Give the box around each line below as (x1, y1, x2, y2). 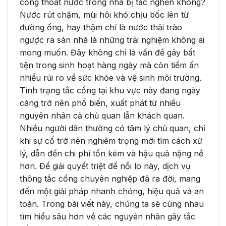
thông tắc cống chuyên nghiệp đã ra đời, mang (20, 173, 200, 184)
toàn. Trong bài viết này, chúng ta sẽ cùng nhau (20, 198, 204, 209)
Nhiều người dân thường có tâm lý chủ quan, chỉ (20, 123, 205, 133)
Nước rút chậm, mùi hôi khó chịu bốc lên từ (20, 9, 189, 20)
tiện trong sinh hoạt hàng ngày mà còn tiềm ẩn (20, 60, 199, 70)
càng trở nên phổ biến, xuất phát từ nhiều (20, 97, 181, 108)
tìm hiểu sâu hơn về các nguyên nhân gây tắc (20, 211, 195, 221)
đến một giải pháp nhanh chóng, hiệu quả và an (20, 186, 204, 196)
